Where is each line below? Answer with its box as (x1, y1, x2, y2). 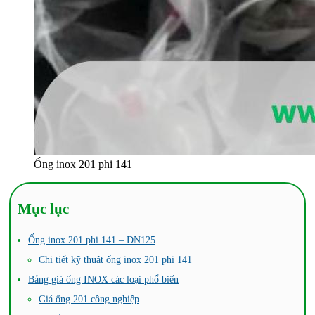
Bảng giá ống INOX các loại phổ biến (28, 274, 179, 285)
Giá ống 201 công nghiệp (39, 294, 139, 305)
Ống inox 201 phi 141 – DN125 (28, 235, 155, 246)
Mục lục (18, 200, 69, 217)
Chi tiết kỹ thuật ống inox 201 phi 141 (39, 255, 192, 266)
